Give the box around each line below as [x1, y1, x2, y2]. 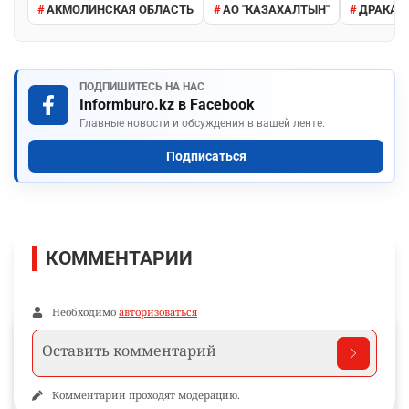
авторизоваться [119, 305, 197, 320]
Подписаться [165, 149, 246, 164]
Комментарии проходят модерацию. [52, 388, 240, 403]
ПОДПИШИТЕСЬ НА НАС [79, 80, 204, 94]
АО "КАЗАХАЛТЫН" [223, 2, 330, 16]
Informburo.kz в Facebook [79, 96, 255, 114]
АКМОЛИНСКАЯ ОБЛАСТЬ [47, 2, 194, 16]
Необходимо [52, 305, 119, 320]
